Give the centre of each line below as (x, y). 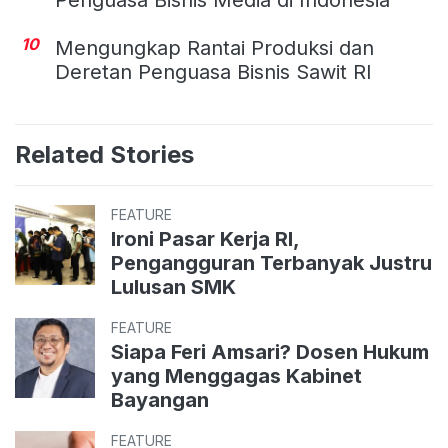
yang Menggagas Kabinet (236, 375)
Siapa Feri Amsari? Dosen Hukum (270, 351)
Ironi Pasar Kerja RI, (205, 238)
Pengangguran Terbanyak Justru (271, 262)
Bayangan (160, 399)
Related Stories (104, 154)
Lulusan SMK (173, 286)
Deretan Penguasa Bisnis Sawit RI (213, 71)
